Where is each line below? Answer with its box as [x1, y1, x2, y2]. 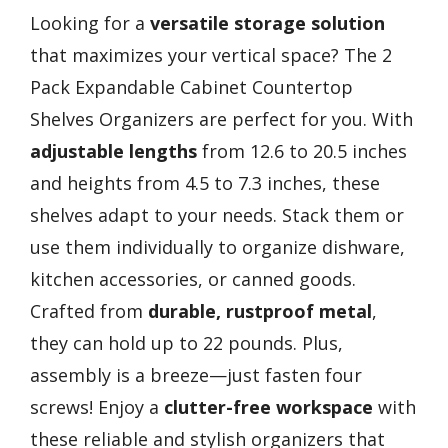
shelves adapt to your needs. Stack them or [30, 203, 404, 228]
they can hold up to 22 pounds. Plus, [30, 331, 343, 356]
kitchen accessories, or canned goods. [30, 267, 356, 292]
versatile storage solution [150, 11, 385, 36]
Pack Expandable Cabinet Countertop [30, 75, 353, 100]
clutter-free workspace [164, 395, 373, 420]
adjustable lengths [30, 139, 197, 164]
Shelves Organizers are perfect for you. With [30, 107, 413, 132]
